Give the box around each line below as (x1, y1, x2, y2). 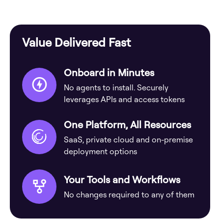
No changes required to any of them (64, 190, 194, 200)
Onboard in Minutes (64, 66, 154, 79)
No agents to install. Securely (64, 82, 168, 92)
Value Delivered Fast (22, 34, 131, 50)
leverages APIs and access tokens (64, 94, 185, 104)
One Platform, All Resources (64, 118, 191, 131)
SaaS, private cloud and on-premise (64, 134, 193, 144)
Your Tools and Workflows (64, 173, 180, 186)
